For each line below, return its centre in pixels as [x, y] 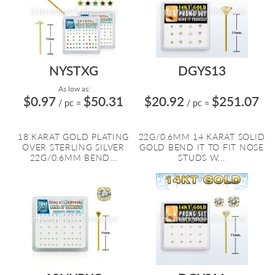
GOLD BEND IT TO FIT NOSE [202, 147]
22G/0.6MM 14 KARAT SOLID [202, 137]
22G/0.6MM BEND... [73, 157]
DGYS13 [202, 70]
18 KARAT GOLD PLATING [73, 137]
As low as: [73, 89]
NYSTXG [73, 70]
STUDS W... [202, 157]
